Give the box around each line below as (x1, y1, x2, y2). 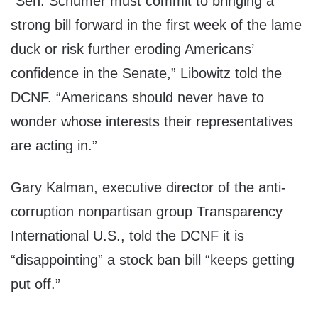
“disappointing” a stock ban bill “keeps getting (11, 252, 295, 268)
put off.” (11, 276, 60, 292)
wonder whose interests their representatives (11, 114, 293, 130)
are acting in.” (11, 138, 97, 154)
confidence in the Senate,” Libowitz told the (11, 65, 282, 82)
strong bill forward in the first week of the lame (11, 17, 302, 33)
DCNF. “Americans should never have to (11, 89, 264, 106)
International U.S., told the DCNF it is (11, 228, 244, 244)
